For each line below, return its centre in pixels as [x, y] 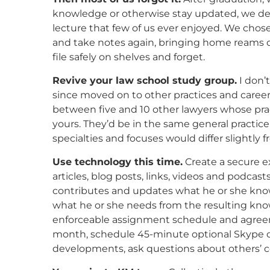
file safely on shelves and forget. [129, 57]
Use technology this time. [118, 162]
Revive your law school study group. [145, 80]
